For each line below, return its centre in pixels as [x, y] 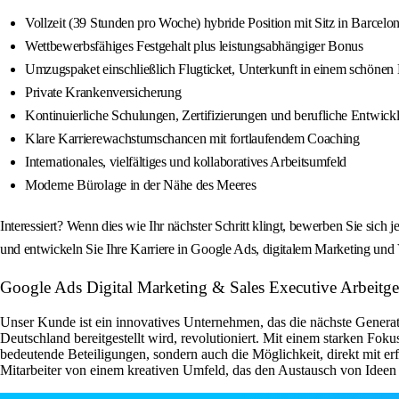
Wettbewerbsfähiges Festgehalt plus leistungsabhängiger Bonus [194, 46]
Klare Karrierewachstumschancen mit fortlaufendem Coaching [192, 139]
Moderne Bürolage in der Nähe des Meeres [141, 185]
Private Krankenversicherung [103, 93]
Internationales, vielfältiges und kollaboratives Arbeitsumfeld [186, 162]
